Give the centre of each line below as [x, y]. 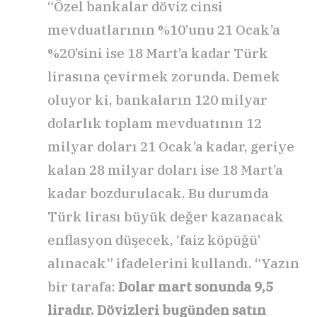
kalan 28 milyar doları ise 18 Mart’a [165, 169]
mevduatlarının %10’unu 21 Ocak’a [164, 29]
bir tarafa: [83, 286]
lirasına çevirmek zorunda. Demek [164, 76]
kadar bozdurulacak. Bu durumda [158, 193]
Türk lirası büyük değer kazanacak [166, 216]
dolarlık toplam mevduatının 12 [155, 123]
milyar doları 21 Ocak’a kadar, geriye [171, 146]
